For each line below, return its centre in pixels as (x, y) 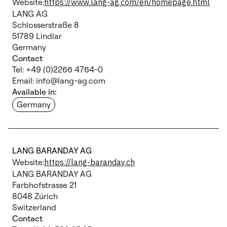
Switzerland (34, 207)
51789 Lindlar (37, 36)
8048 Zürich (35, 196)
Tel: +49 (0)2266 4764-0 (58, 69)
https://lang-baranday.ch (89, 162)
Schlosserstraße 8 (46, 25)
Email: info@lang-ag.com (59, 81)
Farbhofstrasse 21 (44, 185)
